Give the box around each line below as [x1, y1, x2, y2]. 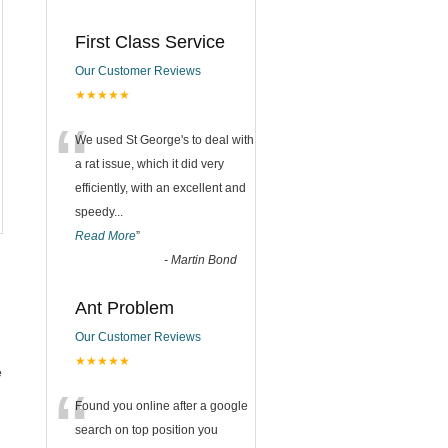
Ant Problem [75, 298, 174, 318]
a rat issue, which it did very [75, 157, 224, 171]
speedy [75, 205, 114, 219]
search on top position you [75, 423, 218, 437]
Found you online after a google [75, 399, 248, 413]
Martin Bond [171, 253, 237, 267]
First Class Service [75, 32, 225, 52]
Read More [75, 229, 136, 243]
